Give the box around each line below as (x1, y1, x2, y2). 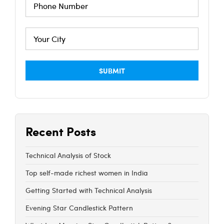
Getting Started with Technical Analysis (25, 185, 152, 195)
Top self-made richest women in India (25, 168, 148, 178)
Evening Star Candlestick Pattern (25, 203, 133, 213)
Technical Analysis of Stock (25, 150, 111, 160)
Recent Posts (25, 122, 96, 140)
